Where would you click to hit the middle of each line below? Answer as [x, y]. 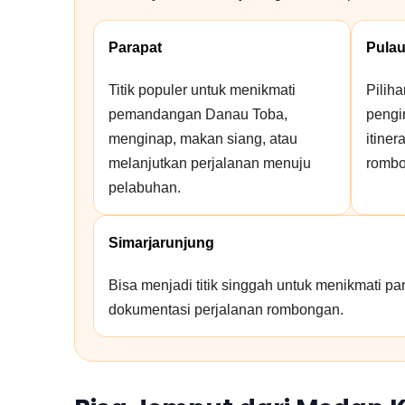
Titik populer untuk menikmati [202, 90]
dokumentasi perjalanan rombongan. [226, 310]
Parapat [135, 47]
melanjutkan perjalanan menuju [210, 163]
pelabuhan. [145, 188]
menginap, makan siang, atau [203, 139]
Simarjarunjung [161, 243]
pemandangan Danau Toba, [198, 114]
